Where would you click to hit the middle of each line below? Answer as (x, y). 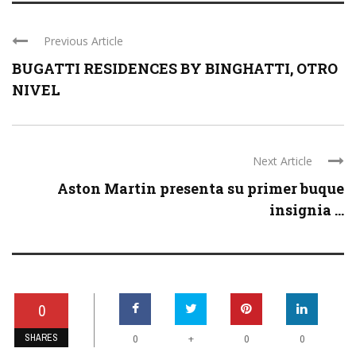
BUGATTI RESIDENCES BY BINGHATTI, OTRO (175, 69)
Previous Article (83, 41)
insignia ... (307, 210)
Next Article (282, 161)
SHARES (41, 338)
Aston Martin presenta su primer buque (201, 189)
